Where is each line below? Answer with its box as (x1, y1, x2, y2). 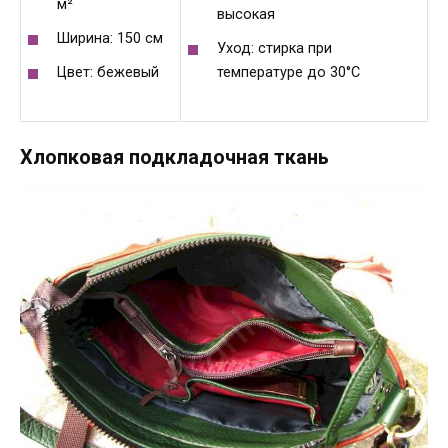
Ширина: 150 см (56, 30, 163, 48)
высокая (216, 6, 275, 24)
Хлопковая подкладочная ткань (20, 145, 329, 170)
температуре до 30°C (216, 64, 360, 82)
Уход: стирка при (216, 40, 332, 58)
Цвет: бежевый (56, 64, 159, 82)
